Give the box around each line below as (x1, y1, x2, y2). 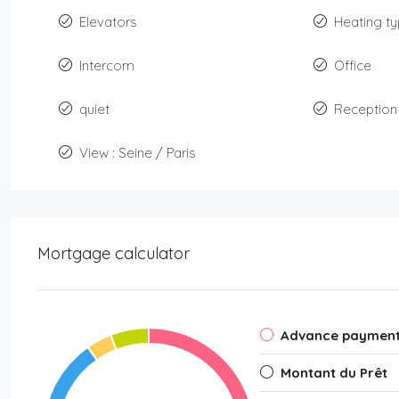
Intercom (79, 56, 134, 74)
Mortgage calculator (37, 242, 190, 264)
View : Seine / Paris (79, 143, 196, 161)
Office (333, 56, 371, 74)
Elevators (79, 12, 137, 30)
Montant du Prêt (281, 363, 387, 381)
